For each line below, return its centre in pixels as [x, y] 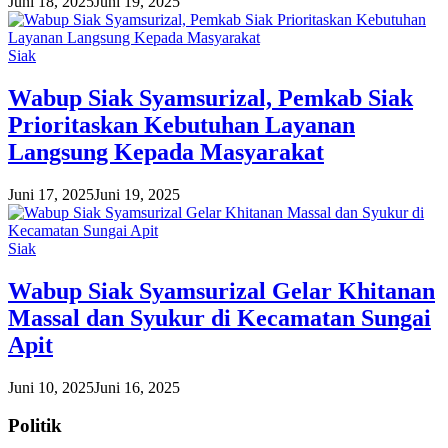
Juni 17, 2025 [51, 194]
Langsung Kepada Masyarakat [166, 151]
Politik [35, 426]
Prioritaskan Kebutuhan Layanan [181, 124]
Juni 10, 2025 [51, 387]
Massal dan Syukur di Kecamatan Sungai [219, 317]
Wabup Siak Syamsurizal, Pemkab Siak [210, 97]
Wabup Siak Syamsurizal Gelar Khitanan [221, 290]
